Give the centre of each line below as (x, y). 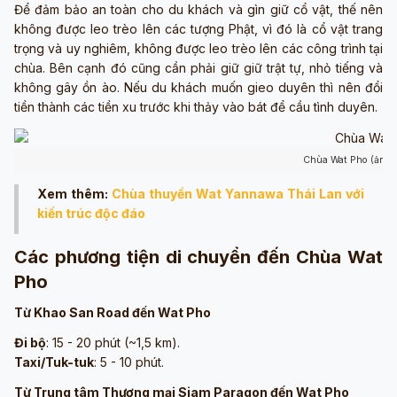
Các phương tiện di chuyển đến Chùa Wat (198, 257)
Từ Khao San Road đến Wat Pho (113, 312)
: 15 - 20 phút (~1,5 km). (113, 342)
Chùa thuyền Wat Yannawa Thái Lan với (237, 193)
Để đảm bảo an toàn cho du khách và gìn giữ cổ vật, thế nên (198, 10)
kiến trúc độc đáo (91, 213)
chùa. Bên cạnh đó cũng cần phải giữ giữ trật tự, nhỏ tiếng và (198, 68)
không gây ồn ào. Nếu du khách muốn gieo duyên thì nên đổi (198, 88)
